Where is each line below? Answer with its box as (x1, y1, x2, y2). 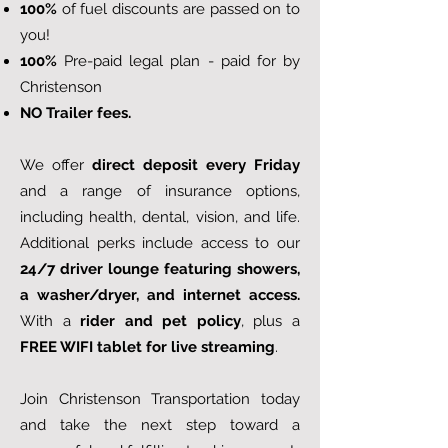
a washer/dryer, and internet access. (20, 286, 300, 304)
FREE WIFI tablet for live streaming (20, 338, 275, 356)
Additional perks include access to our (20, 234, 300, 252)
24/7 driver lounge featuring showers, (20, 260, 300, 278)
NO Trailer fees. (20, 104, 131, 122)
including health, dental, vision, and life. (20, 208, 300, 226)
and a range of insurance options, (20, 182, 300, 200)
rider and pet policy (80, 312, 241, 330)
